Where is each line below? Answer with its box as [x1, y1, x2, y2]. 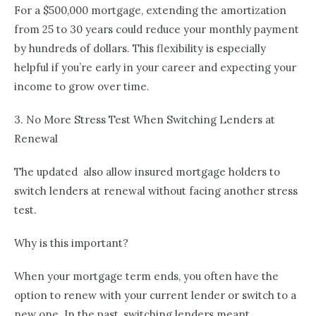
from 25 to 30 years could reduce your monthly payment [14, 23, 299, 37]
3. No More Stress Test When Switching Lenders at [14, 113, 275, 127]
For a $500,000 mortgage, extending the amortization [14, 4, 286, 18]
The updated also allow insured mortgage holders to [14, 165, 280, 179]
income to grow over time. [14, 80, 150, 94]
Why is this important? [14, 236, 131, 250]
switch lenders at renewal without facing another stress [14, 184, 298, 198]
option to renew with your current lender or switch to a [14, 288, 296, 303]
